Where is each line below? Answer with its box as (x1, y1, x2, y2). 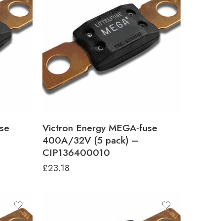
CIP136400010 (42, 146, 110, 159)
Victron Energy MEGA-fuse (42, 121, 157, 135)
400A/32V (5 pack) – (42, 133, 139, 147)
